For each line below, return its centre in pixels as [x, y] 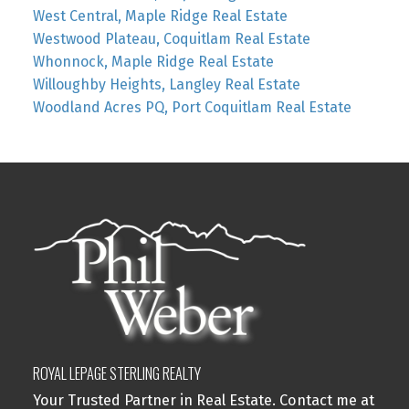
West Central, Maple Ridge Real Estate [160, 16]
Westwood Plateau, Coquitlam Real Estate [171, 38]
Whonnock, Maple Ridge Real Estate [153, 61]
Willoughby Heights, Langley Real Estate [166, 84]
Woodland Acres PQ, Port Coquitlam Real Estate [192, 107]
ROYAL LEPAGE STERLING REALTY [116, 372]
